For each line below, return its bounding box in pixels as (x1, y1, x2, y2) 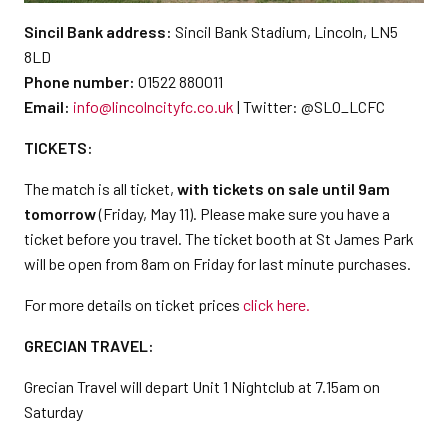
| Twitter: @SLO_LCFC (234, 97, 385, 116)
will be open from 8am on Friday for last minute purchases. (24, 254, 411, 273)
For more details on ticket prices (24, 295, 243, 314)
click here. (243, 295, 310, 314)
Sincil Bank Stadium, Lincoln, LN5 (172, 22, 398, 41)
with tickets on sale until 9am (177, 179, 390, 198)
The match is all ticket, (24, 179, 177, 198)
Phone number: (24, 72, 135, 91)
